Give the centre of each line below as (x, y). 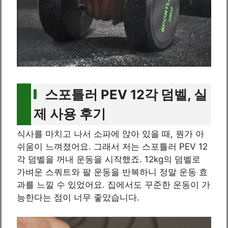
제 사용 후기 (70, 113)
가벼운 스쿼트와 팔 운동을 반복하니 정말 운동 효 (112, 172)
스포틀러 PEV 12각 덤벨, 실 (126, 94)
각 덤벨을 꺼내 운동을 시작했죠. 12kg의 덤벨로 (109, 159)
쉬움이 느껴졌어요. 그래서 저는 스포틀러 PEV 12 (112, 146)
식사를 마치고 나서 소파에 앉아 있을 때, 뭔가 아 (110, 134)
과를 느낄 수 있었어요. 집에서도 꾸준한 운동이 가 (113, 184)
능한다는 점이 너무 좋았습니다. (78, 197)
